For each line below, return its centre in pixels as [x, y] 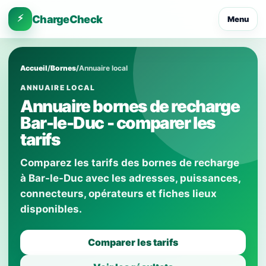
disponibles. [51, 209]
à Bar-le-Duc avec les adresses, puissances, [130, 178]
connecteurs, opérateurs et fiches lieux [118, 194]
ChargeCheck [67, 19]
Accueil [34, 68]
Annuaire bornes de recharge [130, 106]
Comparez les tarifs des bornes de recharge [130, 163]
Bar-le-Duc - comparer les [118, 123]
